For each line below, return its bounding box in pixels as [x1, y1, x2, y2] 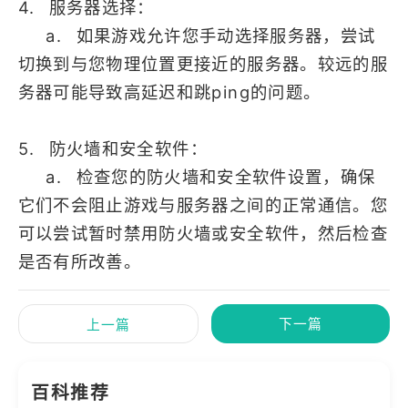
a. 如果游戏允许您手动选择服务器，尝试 [17, 25, 376, 46]
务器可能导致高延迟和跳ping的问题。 [17, 82, 321, 103]
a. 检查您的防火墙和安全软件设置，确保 [17, 167, 376, 188]
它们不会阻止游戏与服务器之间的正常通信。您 [17, 195, 388, 216]
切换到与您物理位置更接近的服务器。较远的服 [17, 54, 388, 75]
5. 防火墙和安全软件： [17, 138, 208, 159]
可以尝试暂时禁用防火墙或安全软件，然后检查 [17, 223, 388, 244]
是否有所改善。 [17, 251, 142, 272]
